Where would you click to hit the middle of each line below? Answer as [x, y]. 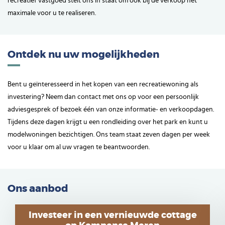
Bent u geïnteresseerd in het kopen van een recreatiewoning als [103, 85]
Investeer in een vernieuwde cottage [113, 216]
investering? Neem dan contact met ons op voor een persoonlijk [103, 97]
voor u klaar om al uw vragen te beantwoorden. [79, 147]
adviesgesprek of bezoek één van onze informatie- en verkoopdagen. [111, 110]
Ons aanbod [38, 189]
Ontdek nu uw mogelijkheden [83, 55]
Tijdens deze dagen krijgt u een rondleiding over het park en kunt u [108, 122]
